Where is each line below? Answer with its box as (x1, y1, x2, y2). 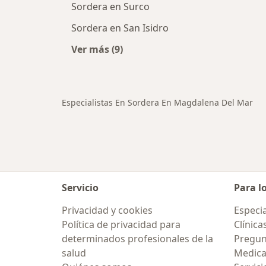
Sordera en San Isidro (71, 21, 169, 34)
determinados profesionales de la (62, 232, 213, 245)
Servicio (62, 181, 99, 194)
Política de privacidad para (62, 218, 180, 231)
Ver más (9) (71, 43, 123, 56)
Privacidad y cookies (62, 204, 153, 217)
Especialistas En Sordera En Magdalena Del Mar (62, 97, 253, 108)
